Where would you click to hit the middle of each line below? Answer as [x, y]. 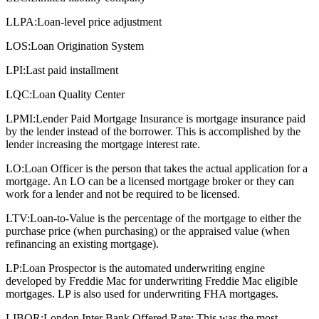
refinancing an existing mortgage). [82, 244]
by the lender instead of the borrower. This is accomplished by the [153, 132]
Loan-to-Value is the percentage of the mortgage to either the [166, 219]
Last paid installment [72, 70]
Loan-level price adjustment [99, 22]
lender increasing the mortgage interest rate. [103, 145]
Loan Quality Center [78, 95]
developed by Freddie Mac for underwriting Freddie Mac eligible [152, 281]
